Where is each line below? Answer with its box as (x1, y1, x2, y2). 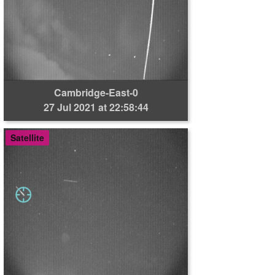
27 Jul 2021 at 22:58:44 (43, 100, 149, 114)
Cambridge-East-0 (53, 85, 138, 99)
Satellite (10, 131, 44, 144)
